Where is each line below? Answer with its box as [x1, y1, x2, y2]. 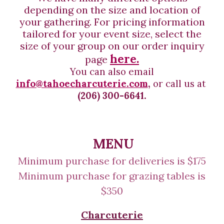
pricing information [109, 15, 205, 28]
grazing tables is [129, 169, 205, 182]
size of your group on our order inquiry [19, 39, 204, 52]
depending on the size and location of [23, 3, 200, 16]
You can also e [70, 65, 134, 77]
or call [152, 77, 181, 89]
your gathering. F [19, 15, 99, 28]
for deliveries [112, 154, 174, 167]
